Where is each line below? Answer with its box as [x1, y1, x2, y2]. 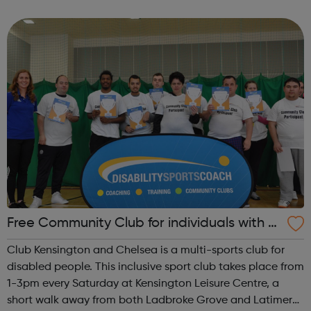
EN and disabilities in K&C [7, 237, 168, 251]
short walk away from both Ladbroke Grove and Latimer [7, 294, 292, 306]
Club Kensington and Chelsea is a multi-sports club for [7, 244, 285, 256]
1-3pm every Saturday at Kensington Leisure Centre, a [7, 278, 279, 289]
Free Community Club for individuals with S [7, 216, 276, 230]
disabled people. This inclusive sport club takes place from [7, 261, 304, 273]
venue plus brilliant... [7, 17, 111, 29]
